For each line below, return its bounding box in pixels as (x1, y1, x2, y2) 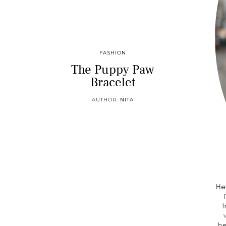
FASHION (99, 49, 127, 56)
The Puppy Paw (71, 62, 155, 78)
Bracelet (90, 74, 136, 90)
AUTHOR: (92, 96, 121, 103)
